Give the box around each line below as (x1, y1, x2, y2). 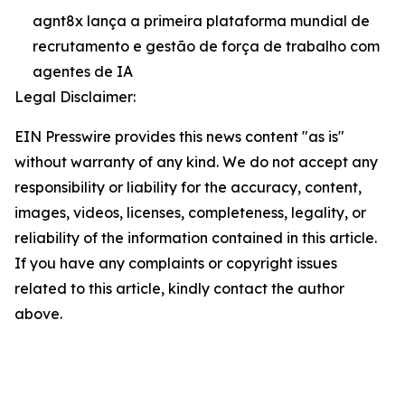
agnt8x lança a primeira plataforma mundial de (33, 12, 370, 30)
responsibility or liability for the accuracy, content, (14, 178, 362, 196)
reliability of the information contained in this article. (14, 229, 377, 247)
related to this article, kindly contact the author (14, 279, 344, 297)
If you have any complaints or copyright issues (14, 254, 337, 272)
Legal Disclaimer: (14, 88, 136, 106)
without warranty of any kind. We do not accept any (14, 153, 378, 171)
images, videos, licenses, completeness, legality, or (14, 203, 366, 221)
